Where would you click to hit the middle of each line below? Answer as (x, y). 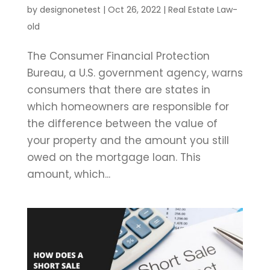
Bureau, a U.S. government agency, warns (135, 73)
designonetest (70, 9)
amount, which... (68, 174)
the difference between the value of (122, 123)
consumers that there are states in (118, 89)
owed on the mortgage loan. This (114, 157)
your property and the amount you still (128, 140)
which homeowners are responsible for (128, 106)
